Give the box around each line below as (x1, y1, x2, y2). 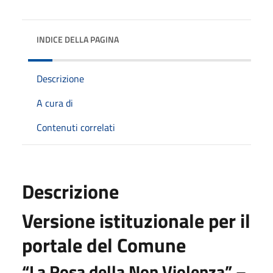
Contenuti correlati (37, 119, 115, 135)
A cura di (37, 95, 73, 110)
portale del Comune (22, 230, 186, 260)
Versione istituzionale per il (22, 205, 250, 235)
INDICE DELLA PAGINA (37, 32, 119, 46)
